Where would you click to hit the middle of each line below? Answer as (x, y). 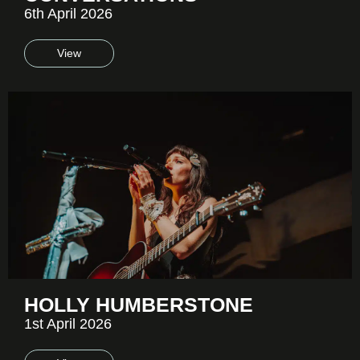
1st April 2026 (68, 324)
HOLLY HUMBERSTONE (139, 305)
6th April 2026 (68, 14)
